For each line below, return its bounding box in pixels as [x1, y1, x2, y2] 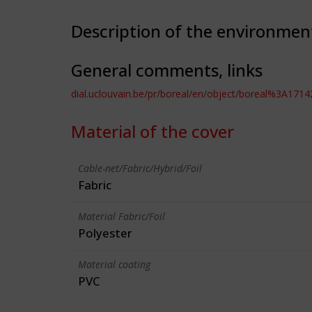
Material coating [78, 258, 150, 271]
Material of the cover [71, 120, 234, 143]
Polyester [78, 225, 132, 241]
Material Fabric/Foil [78, 210, 165, 223]
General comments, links [71, 58, 263, 81]
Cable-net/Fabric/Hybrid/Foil [78, 162, 202, 175]
